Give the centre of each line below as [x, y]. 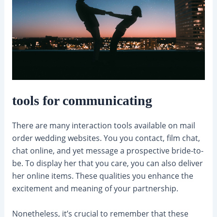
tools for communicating [82, 101]
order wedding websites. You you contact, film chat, [106, 138]
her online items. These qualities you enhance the [102, 176]
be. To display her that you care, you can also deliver [107, 163]
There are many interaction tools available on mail [103, 126]
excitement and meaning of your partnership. [95, 189]
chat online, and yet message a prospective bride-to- [108, 151]
